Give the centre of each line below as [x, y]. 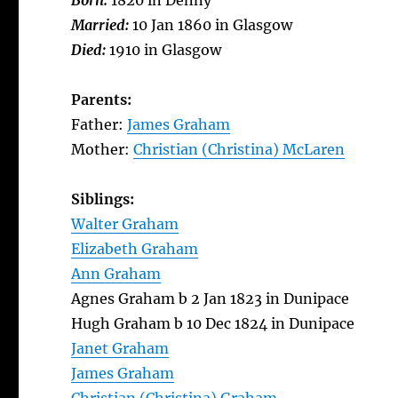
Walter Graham [125, 224]
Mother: [103, 149]
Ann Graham [116, 274]
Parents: [102, 99]
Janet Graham [120, 348]
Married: [102, 25]
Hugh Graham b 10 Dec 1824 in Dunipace [213, 323]
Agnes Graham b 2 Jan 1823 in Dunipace [211, 298]
